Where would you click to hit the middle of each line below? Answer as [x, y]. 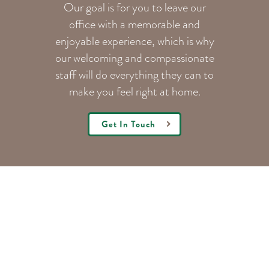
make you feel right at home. [134, 92]
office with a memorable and [134, 24]
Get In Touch [128, 124]
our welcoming [90, 58]
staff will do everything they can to [134, 75]
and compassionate [169, 58]
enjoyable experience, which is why [134, 41]
